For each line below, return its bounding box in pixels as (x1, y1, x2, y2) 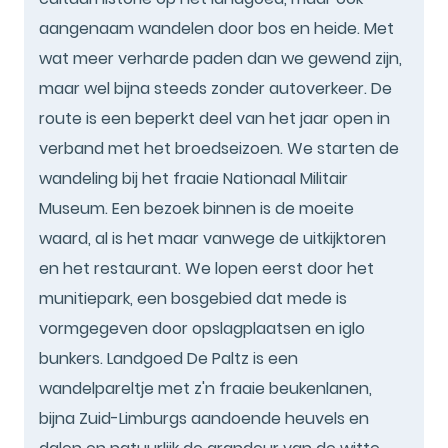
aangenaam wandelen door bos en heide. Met (39, 16, 394, 40)
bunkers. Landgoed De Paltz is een (39, 346, 298, 370)
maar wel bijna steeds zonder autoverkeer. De (39, 76, 392, 100)
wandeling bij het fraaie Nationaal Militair (39, 166, 348, 190)
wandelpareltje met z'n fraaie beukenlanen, (39, 376, 372, 400)
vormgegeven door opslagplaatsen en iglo (39, 316, 365, 340)
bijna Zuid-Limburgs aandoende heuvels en (39, 406, 369, 430)
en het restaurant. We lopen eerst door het (39, 256, 374, 280)
